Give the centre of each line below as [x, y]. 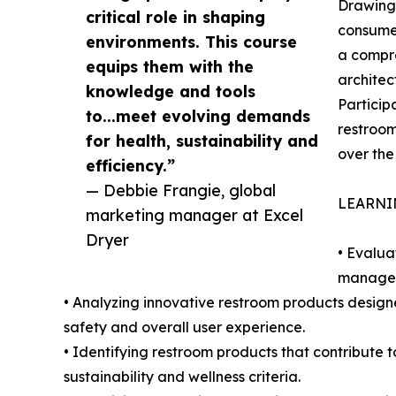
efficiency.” [130, 166]
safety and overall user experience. [184, 327]
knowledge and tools [171, 91]
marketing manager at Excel [194, 215]
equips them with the [170, 67]
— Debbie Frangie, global [181, 190]
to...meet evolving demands [198, 116]
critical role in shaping [175, 17]
